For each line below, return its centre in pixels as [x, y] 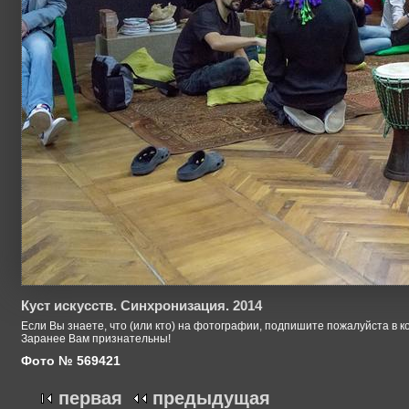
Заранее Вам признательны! [96, 339]
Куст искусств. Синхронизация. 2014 [142, 306]
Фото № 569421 [71, 360]
